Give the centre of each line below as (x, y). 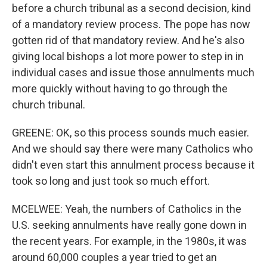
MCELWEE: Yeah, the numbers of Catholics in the (127, 209)
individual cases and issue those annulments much (133, 72)
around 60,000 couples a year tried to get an (114, 257)
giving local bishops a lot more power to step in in (128, 56)
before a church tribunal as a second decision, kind (131, 8)
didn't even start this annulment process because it (133, 165)
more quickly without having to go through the (120, 89)
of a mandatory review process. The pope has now (131, 24)
